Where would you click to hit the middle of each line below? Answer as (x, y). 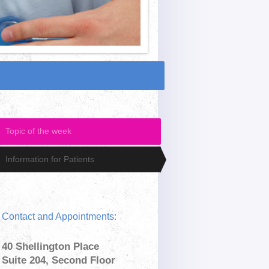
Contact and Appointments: (59, 217)
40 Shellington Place (51, 247)
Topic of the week (38, 131)
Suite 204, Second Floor (59, 261)
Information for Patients (50, 159)
